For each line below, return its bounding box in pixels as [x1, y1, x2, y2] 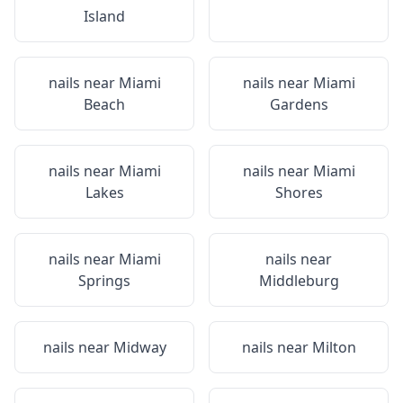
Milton [311, 337, 356, 357]
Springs [78, 271, 130, 291]
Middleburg [258, 271, 339, 291]
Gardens [269, 94, 328, 114]
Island [84, 6, 125, 26]
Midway [112, 337, 166, 357]
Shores [274, 183, 323, 202]
